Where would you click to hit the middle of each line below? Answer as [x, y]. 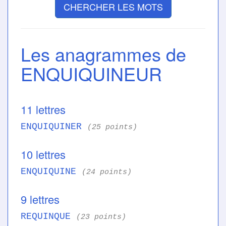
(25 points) [112, 127]
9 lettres [40, 199]
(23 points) [101, 217]
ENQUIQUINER [54, 127]
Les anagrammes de [103, 54]
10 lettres [43, 154]
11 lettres [43, 109]
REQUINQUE [48, 217]
